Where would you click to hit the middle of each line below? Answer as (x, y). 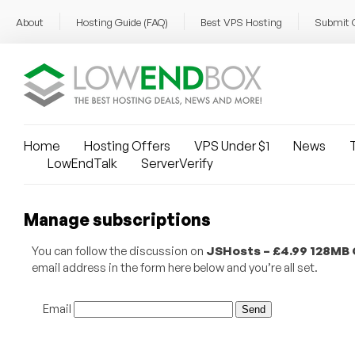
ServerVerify (177, 163)
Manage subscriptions (117, 219)
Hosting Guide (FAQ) (122, 22)
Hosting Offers (127, 146)
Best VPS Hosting (241, 22)
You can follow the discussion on (118, 251)
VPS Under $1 (232, 146)
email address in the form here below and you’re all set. (174, 267)
